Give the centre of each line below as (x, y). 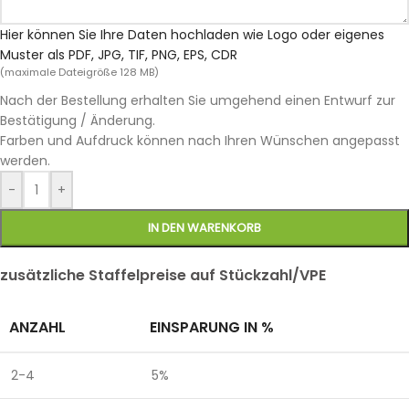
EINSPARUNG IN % (212, 328)
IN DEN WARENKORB (204, 228)
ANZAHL (37, 328)
